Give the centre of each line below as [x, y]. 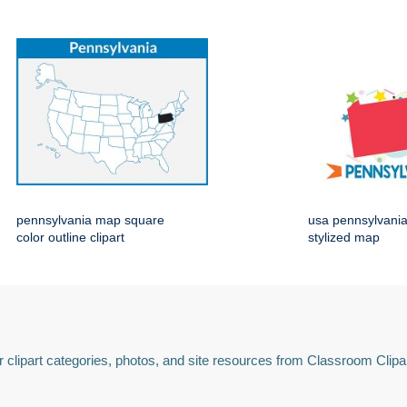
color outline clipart [70, 238]
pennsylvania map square [90, 220]
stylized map [344, 238]
